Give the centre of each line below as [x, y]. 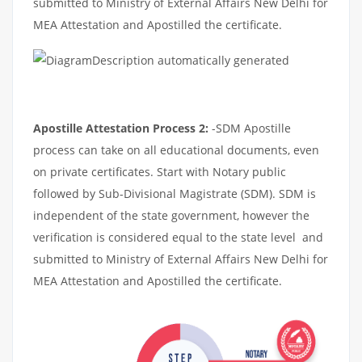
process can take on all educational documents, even [176, 149]
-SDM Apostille [250, 128]
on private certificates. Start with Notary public [160, 171]
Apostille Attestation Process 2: [121, 128]
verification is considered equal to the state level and [178, 237]
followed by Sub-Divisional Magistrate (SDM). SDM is [175, 193]
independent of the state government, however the [171, 215]
